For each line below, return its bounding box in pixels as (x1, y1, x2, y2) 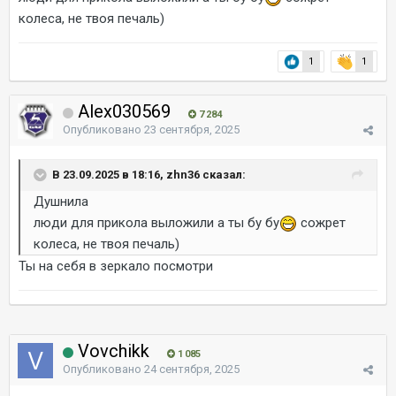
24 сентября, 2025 (144, 362, 240, 376)
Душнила (34, 194, 88, 209)
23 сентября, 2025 (144, 123, 240, 136)
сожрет (297, 215, 346, 231)
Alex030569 (73, 101, 175, 122)
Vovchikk (73, 340, 154, 362)
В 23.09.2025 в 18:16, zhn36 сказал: (52, 167, 246, 181)
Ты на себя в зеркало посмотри (19, 258, 213, 274)
